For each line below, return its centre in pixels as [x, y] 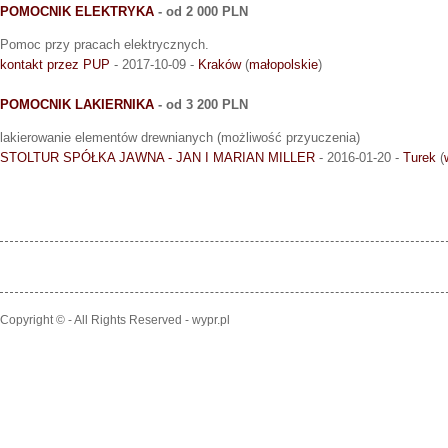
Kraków [219, 65]
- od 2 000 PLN [201, 12]
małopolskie [283, 65]
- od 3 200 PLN [201, 105]
